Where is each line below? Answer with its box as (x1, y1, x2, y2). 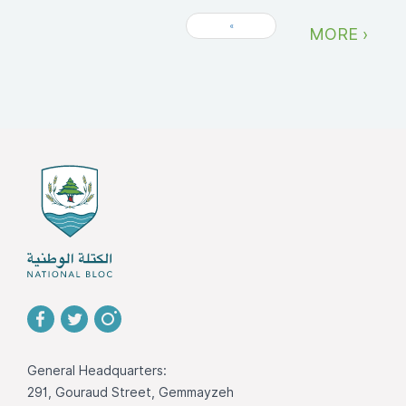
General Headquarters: (27, 362, 167, 378)
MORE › (309, 24, 368, 43)
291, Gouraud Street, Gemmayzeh (27, 384, 234, 400)
